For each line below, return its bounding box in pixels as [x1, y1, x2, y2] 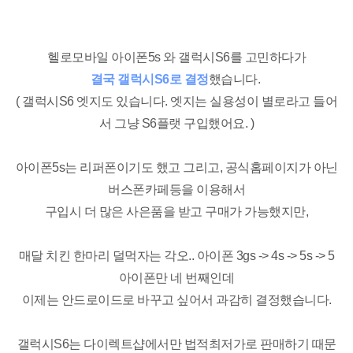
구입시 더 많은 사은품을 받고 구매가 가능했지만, [44, 205, 309, 219]
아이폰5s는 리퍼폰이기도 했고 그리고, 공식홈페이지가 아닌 [15, 161, 338, 175]
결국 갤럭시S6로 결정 [90, 72, 209, 87]
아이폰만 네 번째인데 [118, 271, 235, 285]
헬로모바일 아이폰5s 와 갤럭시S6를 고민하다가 [47, 50, 306, 65]
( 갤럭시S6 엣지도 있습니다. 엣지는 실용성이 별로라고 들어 [16, 95, 337, 109]
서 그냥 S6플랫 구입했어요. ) [99, 117, 254, 131]
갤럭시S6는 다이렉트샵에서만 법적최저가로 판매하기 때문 [17, 337, 336, 351]
